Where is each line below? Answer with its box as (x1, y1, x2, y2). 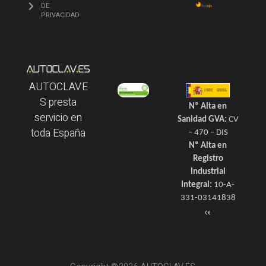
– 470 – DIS (188, 128, 228, 138)
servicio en (34, 110, 82, 126)
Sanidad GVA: (177, 115, 227, 125)
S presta (40, 95, 77, 110)
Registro (192, 154, 223, 164)
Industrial (190, 167, 226, 177)
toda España (31, 126, 85, 141)
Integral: (181, 180, 212, 190)
